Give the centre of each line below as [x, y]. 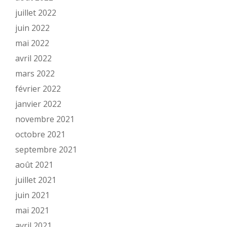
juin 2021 [32, 195]
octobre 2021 [40, 134]
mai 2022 [32, 43]
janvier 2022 [38, 104]
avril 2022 [33, 58]
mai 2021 [32, 210]
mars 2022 [35, 73]
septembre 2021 [46, 149]
